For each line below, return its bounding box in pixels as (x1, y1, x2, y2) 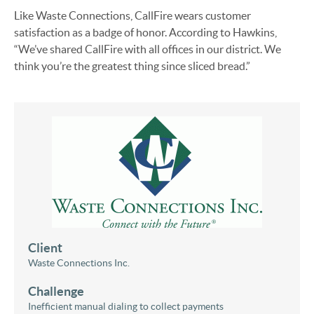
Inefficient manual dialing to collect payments (28, 300, 224, 312)
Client (28, 240, 62, 255)
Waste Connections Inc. (28, 257, 130, 268)
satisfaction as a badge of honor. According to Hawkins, (14, 25, 277, 39)
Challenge (28, 283, 84, 299)
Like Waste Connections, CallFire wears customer (14, 8, 251, 22)
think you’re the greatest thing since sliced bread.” (14, 59, 250, 72)
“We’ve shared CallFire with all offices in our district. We (14, 42, 281, 55)
